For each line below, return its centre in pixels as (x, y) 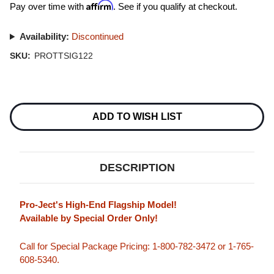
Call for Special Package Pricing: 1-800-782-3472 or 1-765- (137, 246)
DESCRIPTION (137, 167)
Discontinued (97, 36)
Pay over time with (48, 6)
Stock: (21, 110)
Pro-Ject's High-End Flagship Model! (98, 204)
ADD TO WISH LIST (137, 116)
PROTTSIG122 (63, 56)
